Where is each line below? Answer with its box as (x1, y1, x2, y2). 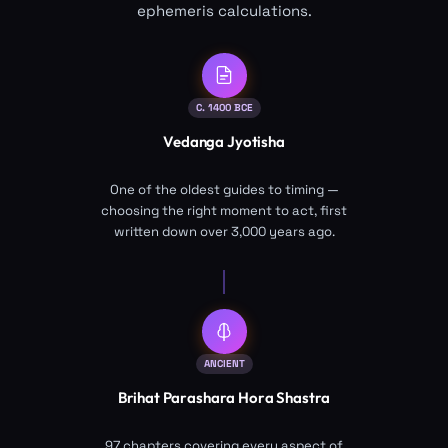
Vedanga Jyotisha (163, 131, 285, 151)
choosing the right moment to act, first (101, 201, 347, 219)
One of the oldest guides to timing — (109, 180, 339, 198)
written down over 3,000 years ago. (113, 222, 335, 240)
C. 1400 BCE (195, 100, 253, 114)
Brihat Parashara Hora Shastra (117, 388, 331, 408)
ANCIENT (203, 357, 245, 371)
